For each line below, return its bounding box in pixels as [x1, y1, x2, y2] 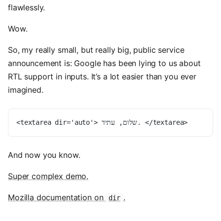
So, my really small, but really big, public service [8, 45, 184, 55]
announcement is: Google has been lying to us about [8, 58, 201, 68]
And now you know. [8, 150, 80, 160]
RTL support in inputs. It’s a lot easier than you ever [8, 72, 196, 81]
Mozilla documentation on [8, 192, 106, 202]
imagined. [8, 85, 43, 95]
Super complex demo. [8, 171, 89, 181]
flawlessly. [8, 2, 45, 12]
